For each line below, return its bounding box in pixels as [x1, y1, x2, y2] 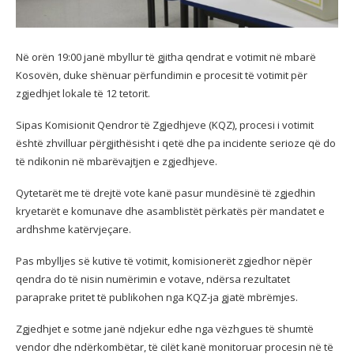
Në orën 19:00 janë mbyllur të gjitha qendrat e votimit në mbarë [16, 49, 316, 64]
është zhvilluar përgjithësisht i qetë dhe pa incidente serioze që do [16, 135, 336, 150]
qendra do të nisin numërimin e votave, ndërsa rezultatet [16, 271, 290, 286]
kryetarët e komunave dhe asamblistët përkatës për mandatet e [16, 203, 325, 218]
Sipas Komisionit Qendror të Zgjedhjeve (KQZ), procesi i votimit [16, 117, 314, 132]
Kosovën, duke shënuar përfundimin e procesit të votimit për [16, 67, 307, 82]
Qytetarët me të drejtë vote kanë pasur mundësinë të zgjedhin [16, 185, 315, 200]
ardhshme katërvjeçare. [16, 221, 131, 236]
